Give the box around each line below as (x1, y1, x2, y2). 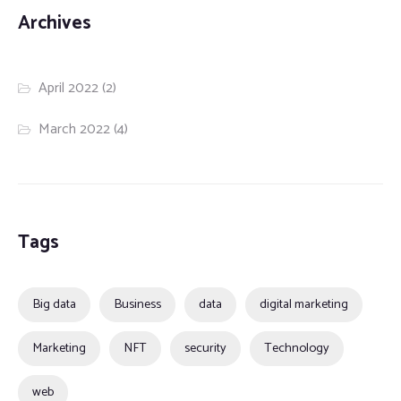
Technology (264, 337, 329, 359)
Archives (18, 7, 91, 38)
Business (114, 293, 161, 315)
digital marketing (260, 293, 348, 315)
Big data (32, 293, 76, 315)
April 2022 (38, 75, 99, 100)
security (184, 337, 226, 359)
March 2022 (38, 116, 111, 141)
